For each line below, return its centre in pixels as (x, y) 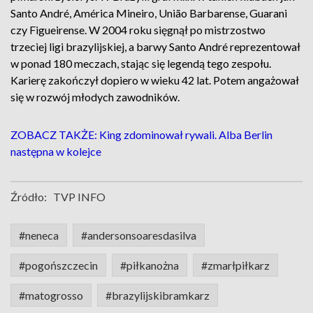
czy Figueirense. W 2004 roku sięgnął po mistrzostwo (138, 30)
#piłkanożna (150, 265)
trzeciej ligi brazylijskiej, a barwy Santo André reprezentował (155, 46)
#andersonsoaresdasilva (139, 235)
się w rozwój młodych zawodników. (95, 97)
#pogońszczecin (58, 265)
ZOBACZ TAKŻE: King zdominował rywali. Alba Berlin (141, 134)
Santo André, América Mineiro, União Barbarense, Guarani (149, 13)
